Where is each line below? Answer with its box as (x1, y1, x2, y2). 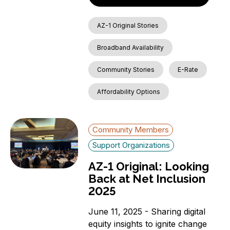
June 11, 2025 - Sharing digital (88, 206, 206, 217)
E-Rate (178, 66, 199, 74)
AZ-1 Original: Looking (88, 160, 209, 174)
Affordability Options (97, 88, 161, 96)
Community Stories (97, 66, 155, 74)
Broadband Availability (97, 44, 164, 52)
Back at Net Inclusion (88, 172, 206, 186)
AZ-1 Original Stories (97, 22, 159, 30)
